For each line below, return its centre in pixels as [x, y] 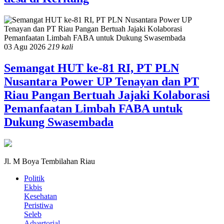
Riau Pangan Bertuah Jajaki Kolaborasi [107, 95]
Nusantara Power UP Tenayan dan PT [101, 82]
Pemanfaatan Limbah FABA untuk [93, 109]
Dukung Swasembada [59, 122]
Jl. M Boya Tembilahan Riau [49, 161]
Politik [34, 178]
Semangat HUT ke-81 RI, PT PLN [91, 68]
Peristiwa [38, 205]
